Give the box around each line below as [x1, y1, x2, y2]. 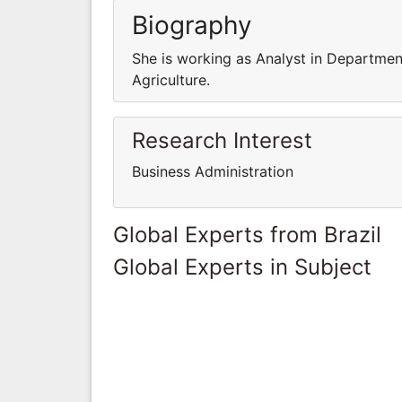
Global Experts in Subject [113, 253, 371, 280]
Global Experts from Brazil [113, 221, 381, 248]
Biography [132, 9, 252, 40]
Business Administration [132, 162, 293, 180]
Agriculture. [132, 70, 210, 89]
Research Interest [132, 127, 312, 153]
